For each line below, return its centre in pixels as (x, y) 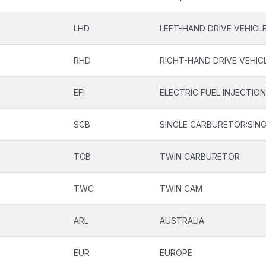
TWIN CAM (181, 189)
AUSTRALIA (182, 221)
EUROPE (176, 253)
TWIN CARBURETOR (200, 156)
